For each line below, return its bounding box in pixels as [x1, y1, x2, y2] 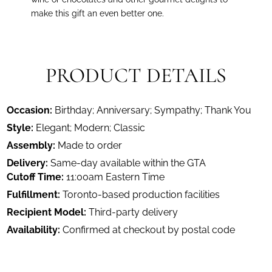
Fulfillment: [7, 188, 61, 200]
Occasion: [7, 104, 53, 116]
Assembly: [7, 139, 56, 151]
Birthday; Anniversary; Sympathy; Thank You [55, 104, 252, 116]
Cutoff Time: [7, 171, 64, 183]
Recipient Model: [7, 206, 87, 218]
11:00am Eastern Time [66, 171, 165, 183]
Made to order [58, 139, 123, 151]
